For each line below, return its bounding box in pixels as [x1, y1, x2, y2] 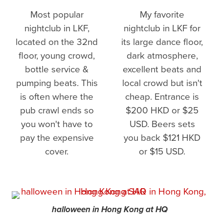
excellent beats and [123, 62, 201, 76]
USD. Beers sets [129, 117, 195, 131]
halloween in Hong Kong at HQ [51, 204, 168, 215]
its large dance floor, [121, 35, 203, 48]
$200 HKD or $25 [126, 103, 198, 117]
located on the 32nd [16, 35, 98, 48]
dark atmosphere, [126, 48, 198, 62]
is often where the [20, 89, 94, 103]
